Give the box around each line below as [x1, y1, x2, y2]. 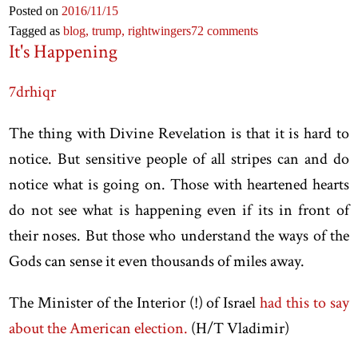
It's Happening [9, 38, 118, 64]
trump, [92, 23, 129, 38]
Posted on [9, 3, 62, 18]
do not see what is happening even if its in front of [9, 199, 349, 221]
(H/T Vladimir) [188, 317, 290, 339]
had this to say [260, 292, 349, 313]
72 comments [191, 23, 259, 38]
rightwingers [128, 23, 192, 38]
